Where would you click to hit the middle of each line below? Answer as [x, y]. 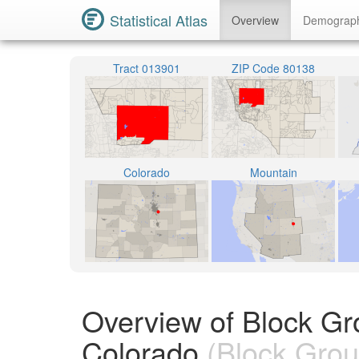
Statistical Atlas [159, 20]
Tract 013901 [147, 68]
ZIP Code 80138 [273, 68]
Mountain [273, 172]
